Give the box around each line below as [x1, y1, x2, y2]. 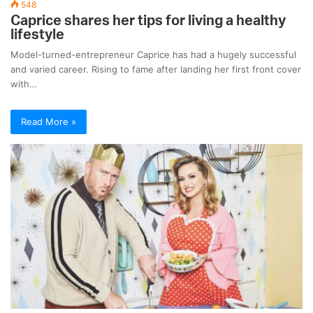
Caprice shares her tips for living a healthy [10, 14, 286, 29]
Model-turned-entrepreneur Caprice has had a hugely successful [10, 49, 296, 61]
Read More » [21, 116, 76, 128]
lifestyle [10, 28, 64, 43]
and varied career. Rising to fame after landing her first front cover [10, 64, 301, 75]
